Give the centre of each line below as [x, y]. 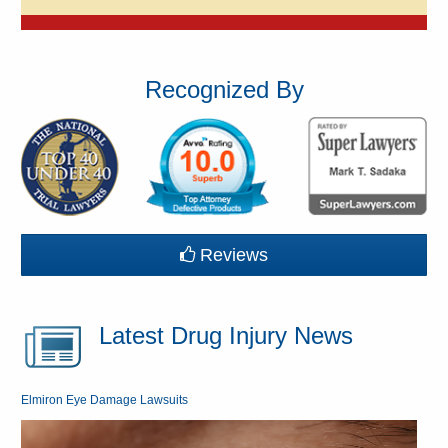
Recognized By [224, 90]
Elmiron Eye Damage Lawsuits [105, 399]
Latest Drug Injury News [226, 335]
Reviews [234, 254]
